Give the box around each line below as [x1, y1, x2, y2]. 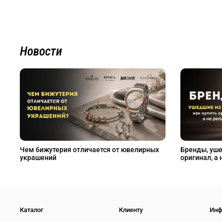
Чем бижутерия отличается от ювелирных [20, 146, 159, 154]
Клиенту [119, 206, 143, 214]
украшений [20, 154, 56, 162]
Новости [20, 44, 62, 58]
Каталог [20, 206, 43, 214]
